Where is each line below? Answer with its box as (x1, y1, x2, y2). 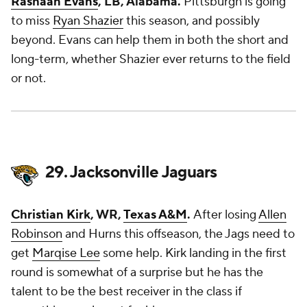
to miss (11, 13, 53, 29)
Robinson (11, 226, 62, 242)
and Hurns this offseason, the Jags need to (62, 226, 295, 242)
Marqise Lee (32, 245, 100, 261)
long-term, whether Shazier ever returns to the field (11, 51, 291, 67)
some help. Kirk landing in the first (100, 245, 286, 261)
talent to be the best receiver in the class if (11, 284, 242, 299)
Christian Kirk (11, 207, 90, 223)
